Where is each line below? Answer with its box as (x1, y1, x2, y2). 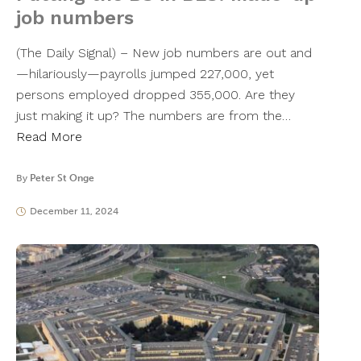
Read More (16, 129, 82, 145)
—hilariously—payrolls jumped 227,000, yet (16, 66, 274, 82)
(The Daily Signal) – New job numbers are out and (16, 45, 312, 61)
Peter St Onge (30, 172, 94, 185)
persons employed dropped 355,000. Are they (16, 87, 295, 103)
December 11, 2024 (29, 205, 118, 218)
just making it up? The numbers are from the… (16, 108, 291, 124)
